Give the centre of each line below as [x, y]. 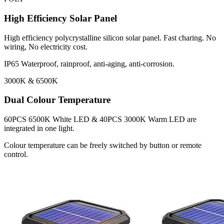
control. [16, 154]
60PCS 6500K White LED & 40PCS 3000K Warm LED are [100, 119]
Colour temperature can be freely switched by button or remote [103, 145]
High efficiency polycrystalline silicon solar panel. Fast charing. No [110, 37]
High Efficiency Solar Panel [60, 18]
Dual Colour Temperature [57, 100]
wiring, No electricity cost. [46, 46]
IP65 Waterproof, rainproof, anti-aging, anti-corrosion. [89, 63]
